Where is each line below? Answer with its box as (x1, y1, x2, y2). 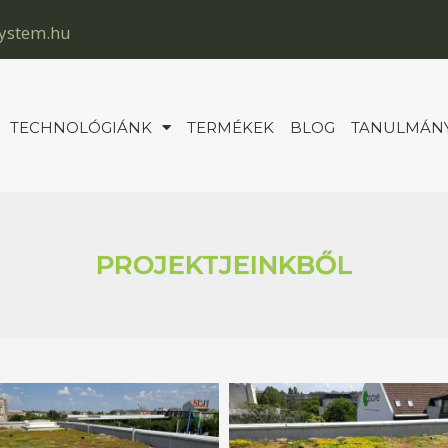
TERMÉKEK (186, 117, 274, 137)
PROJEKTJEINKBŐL (95, 248, 353, 281)
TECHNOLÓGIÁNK (9, 117, 152, 137)
